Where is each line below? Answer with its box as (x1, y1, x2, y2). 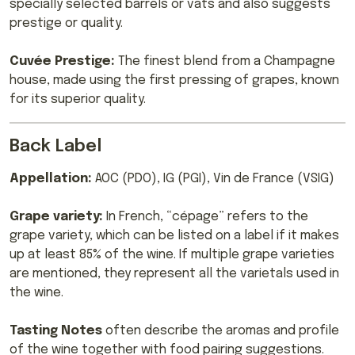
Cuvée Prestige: (10, 55, 115, 69)
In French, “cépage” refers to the (106, 210, 308, 224)
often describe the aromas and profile (102, 324, 339, 338)
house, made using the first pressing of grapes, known (10, 74, 339, 88)
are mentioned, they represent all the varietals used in (10, 267, 339, 281)
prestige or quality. (10, 17, 123, 31)
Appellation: (10, 172, 95, 186)
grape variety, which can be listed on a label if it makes (10, 229, 339, 243)
